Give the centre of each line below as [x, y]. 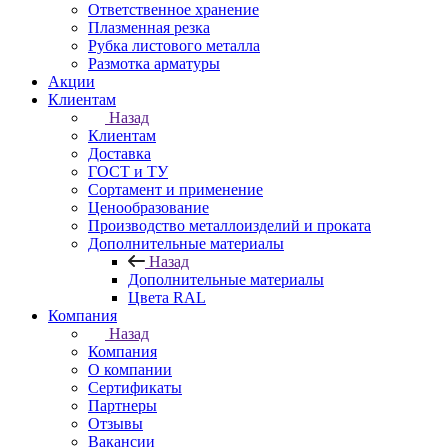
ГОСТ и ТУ [128, 171]
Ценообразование [148, 207]
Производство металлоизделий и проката [229, 225]
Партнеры [122, 405]
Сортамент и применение [175, 189]
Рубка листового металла [174, 45]
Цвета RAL [167, 297]
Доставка [119, 153]
